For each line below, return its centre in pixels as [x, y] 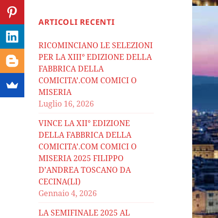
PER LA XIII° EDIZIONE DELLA [95, 57]
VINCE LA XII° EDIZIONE [84, 123]
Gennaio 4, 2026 [68, 193]
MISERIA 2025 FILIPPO [81, 158]
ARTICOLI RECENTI [77, 22]
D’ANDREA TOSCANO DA [85, 170]
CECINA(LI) [60, 181]
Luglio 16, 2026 [66, 103]
